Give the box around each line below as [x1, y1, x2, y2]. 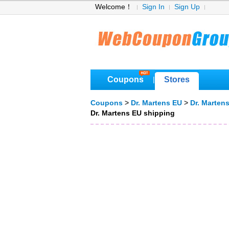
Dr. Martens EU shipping [90, 109, 175, 117]
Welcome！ [95, 3, 132, 11]
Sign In [142, 3, 165, 11]
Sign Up [174, 3, 200, 11]
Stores [164, 75, 190, 84]
